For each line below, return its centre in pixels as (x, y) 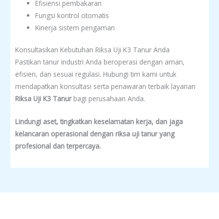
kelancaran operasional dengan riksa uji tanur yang (95, 134)
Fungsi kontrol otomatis (72, 15)
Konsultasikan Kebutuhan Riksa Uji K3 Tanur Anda (92, 50)
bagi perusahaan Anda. (108, 99)
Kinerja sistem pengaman (75, 27)
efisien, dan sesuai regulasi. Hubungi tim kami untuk (96, 74)
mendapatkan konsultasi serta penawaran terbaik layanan (105, 87)
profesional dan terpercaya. (58, 146)
